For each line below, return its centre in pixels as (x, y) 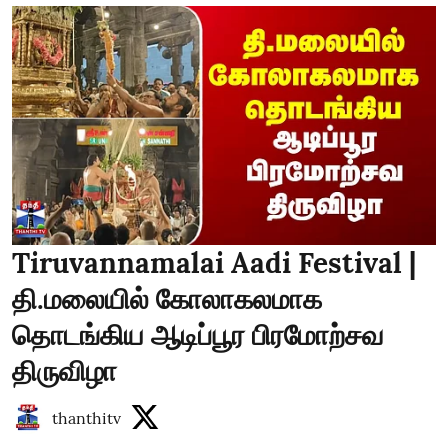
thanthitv (86, 417)
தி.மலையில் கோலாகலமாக (167, 298)
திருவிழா (64, 370)
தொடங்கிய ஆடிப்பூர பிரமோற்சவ (198, 334)
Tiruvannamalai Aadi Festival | (214, 262)
